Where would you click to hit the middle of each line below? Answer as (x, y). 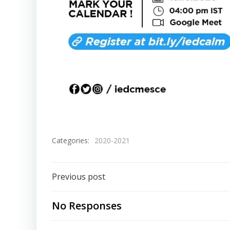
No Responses (87, 206)
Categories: (71, 140)
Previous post (79, 177)
